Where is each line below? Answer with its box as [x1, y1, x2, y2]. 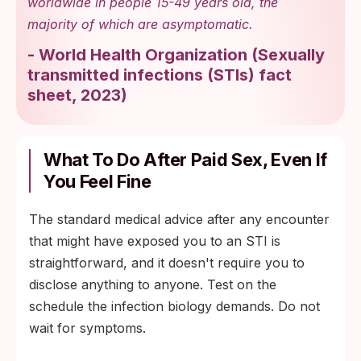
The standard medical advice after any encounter [29, 211, 330, 227]
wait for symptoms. [29, 320, 146, 336]
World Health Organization [39, 45, 247, 64]
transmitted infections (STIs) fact [27, 65, 292, 85]
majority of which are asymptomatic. [27, 16, 253, 32]
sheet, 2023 [27, 85, 121, 105]
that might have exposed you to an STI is [29, 233, 280, 249]
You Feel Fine [44, 171, 151, 192]
